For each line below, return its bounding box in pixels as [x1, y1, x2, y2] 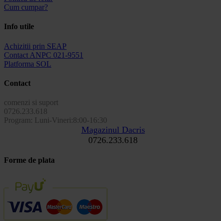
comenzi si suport [4, 98, 58, 107]
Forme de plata [4, 156, 55, 165]
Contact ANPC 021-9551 [4, 50, 83, 59]
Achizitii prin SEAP [4, 41, 67, 50]
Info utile [4, 22, 34, 31]
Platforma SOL [4, 59, 51, 68]
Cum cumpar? [4, 3, 48, 12]
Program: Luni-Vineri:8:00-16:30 [4, 116, 107, 125]
